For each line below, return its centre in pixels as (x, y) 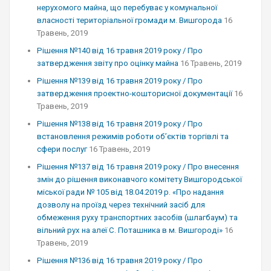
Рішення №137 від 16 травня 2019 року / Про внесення (138, 167)
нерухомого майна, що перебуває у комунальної (127, 8)
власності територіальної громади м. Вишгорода (129, 20)
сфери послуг (62, 149)
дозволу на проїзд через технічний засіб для (121, 205)
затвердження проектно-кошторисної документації (135, 93)
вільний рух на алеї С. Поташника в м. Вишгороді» (130, 230)
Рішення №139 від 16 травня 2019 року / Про (120, 81)
